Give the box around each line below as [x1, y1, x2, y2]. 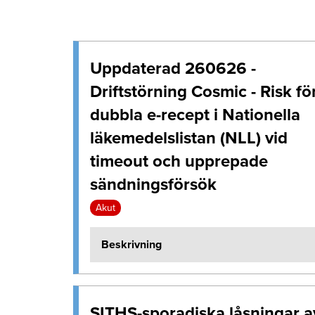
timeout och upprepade [90, 150, 268, 172]
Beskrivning [101, 238, 162, 252]
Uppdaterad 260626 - [90, 58, 256, 79]
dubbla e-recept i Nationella [90, 104, 300, 125]
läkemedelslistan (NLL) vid [90, 127, 288, 148]
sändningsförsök [90, 174, 217, 195]
